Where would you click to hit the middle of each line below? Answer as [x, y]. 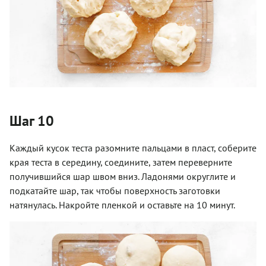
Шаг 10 [32, 121]
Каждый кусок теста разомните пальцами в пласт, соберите [133, 148]
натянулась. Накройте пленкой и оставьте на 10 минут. [122, 205]
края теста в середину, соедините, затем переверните [121, 162]
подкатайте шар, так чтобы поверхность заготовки [115, 191]
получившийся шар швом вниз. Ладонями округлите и [123, 177]
